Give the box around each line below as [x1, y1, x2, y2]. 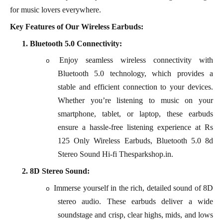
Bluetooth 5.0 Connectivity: [30, 39, 122, 48]
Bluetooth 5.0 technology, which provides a [58, 69, 213, 78]
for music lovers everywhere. [10, 5, 101, 14]
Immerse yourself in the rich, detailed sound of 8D [54, 183, 214, 192]
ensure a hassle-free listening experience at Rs [58, 123, 213, 132]
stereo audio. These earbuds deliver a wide [58, 197, 213, 206]
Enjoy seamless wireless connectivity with [59, 56, 213, 65]
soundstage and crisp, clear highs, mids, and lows [58, 210, 213, 219]
